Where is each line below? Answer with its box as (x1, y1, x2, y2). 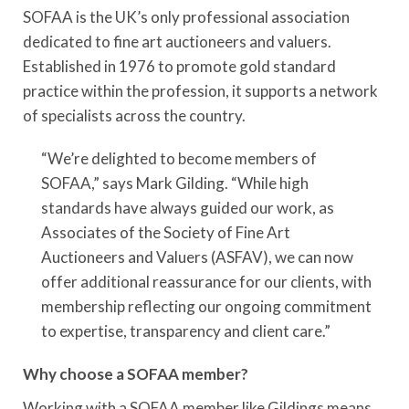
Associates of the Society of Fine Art (41, 223, 290, 242)
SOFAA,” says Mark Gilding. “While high (41, 173, 309, 193)
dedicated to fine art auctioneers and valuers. (23, 32, 331, 51)
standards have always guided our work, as (41, 198, 334, 217)
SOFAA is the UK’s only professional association (23, 7, 350, 26)
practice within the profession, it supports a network (23, 81, 378, 100)
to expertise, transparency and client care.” (41, 321, 330, 341)
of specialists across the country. (23, 106, 246, 125)
